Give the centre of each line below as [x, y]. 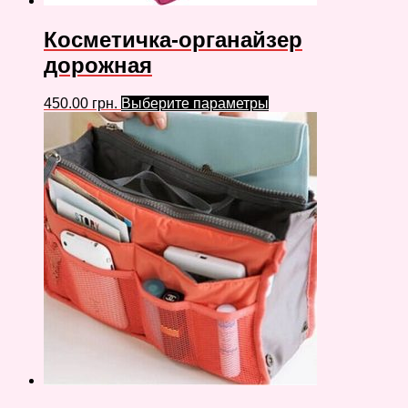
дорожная [98, 65]
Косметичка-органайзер [173, 39]
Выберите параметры [195, 104]
